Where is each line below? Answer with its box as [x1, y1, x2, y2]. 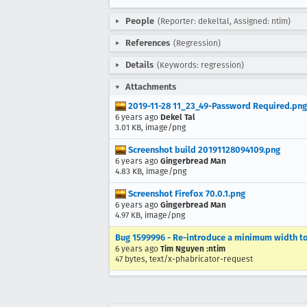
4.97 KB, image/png [115, 210, 185, 220]
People [125, 16, 154, 26]
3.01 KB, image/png [115, 123, 186, 132]
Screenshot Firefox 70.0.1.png [126, 188, 245, 199]
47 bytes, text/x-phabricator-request [115, 254, 253, 264]
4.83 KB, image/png [115, 167, 186, 176]
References [125, 38, 170, 48]
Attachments [125, 82, 176, 92]
